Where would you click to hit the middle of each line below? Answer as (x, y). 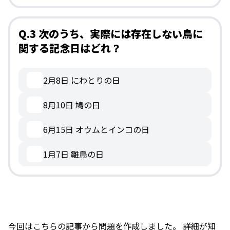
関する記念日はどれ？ (70, 48)
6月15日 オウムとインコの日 (96, 130)
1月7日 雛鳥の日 (73, 154)
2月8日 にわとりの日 (82, 80)
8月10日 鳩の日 (72, 105)
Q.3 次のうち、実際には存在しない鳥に (111, 34)
